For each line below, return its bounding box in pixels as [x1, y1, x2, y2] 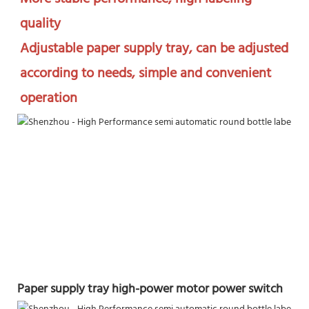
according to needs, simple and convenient [20, 63, 271, 86]
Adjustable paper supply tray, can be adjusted [20, 38, 288, 61]
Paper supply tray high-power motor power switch [17, 279, 283, 299]
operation [20, 88, 77, 110]
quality [20, 13, 61, 36]
